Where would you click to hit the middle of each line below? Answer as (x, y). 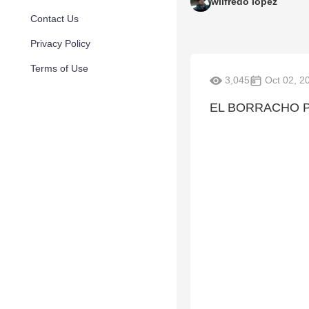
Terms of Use (59, 68)
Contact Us (54, 19)
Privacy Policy (60, 43)
